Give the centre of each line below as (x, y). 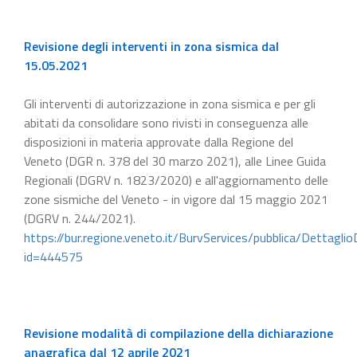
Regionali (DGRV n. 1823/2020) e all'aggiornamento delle (176, 180)
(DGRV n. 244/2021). (80, 218)
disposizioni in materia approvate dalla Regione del (159, 141)
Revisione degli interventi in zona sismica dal (151, 46)
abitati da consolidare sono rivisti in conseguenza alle (166, 122)
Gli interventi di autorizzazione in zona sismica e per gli (170, 103)
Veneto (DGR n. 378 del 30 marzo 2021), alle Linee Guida (175, 161)
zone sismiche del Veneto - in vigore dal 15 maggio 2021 (176, 199)
